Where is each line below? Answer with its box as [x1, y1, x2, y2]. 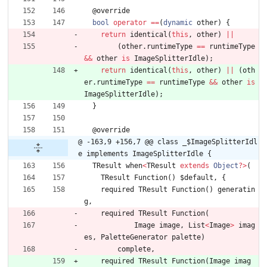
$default [180, 173, 213, 182]
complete [117, 245, 151, 254]
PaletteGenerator [101, 233, 167, 242]
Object [213, 162, 238, 170]
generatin [218, 185, 255, 194]
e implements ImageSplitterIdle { [78, 150, 212, 159]
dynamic [163, 18, 193, 27]
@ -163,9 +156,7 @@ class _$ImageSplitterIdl [78, 138, 257, 147]
